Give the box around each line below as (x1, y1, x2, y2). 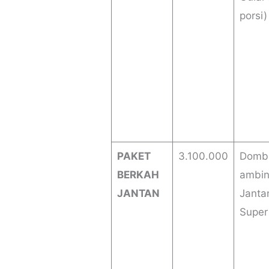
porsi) (239, 10, 267, 22)
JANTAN (116, 187, 160, 200)
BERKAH (116, 169, 159, 181)
